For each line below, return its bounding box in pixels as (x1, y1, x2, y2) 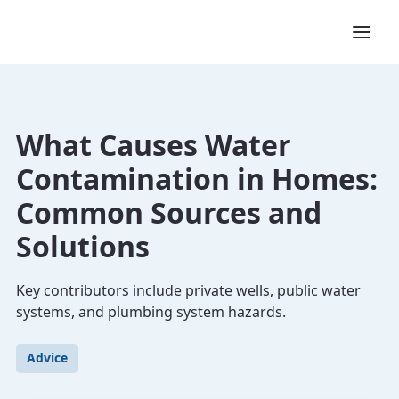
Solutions (16, 227, 150, 265)
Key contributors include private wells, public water (16, 281, 361, 300)
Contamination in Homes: (16, 159, 378, 198)
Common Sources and (16, 193, 322, 232)
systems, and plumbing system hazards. (16, 302, 286, 322)
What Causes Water (16, 126, 291, 164)
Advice (27, 349, 68, 366)
